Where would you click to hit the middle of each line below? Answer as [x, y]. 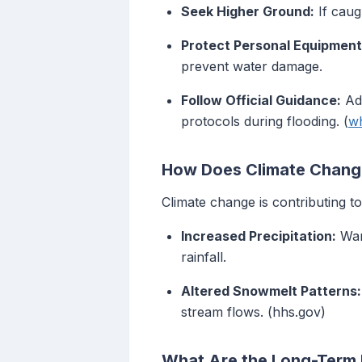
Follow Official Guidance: [261, 101]
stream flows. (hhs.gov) [253, 312]
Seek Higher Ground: [248, 12]
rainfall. [204, 257]
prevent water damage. [252, 67]
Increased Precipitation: [259, 236]
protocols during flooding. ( [265, 122]
